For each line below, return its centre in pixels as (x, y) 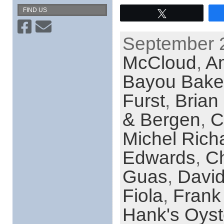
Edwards (159, 157)
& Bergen (161, 119)
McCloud (159, 62)
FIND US (35, 10)
